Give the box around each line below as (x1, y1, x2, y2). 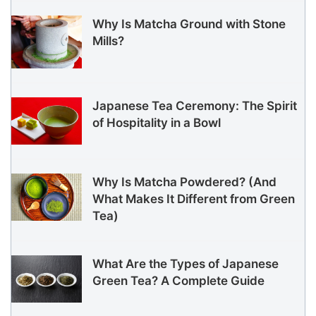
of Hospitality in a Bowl (92, 116, 221, 130)
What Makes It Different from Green (92, 191, 295, 206)
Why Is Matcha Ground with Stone (92, 17, 286, 32)
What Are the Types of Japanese (92, 256, 279, 271)
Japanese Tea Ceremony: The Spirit (92, 99, 297, 114)
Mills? (92, 34, 124, 49)
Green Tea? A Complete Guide (92, 273, 265, 288)
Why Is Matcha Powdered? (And (92, 174, 276, 189)
